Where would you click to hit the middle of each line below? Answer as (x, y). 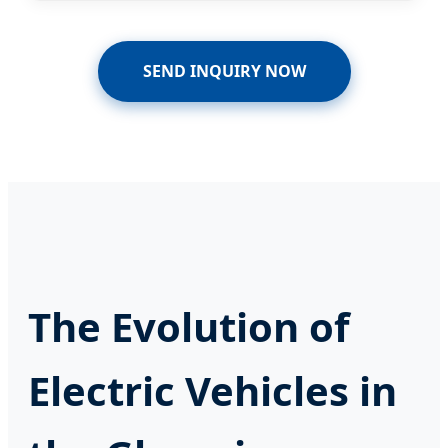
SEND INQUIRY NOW (224, 70)
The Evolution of (188, 326)
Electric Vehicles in (212, 390)
